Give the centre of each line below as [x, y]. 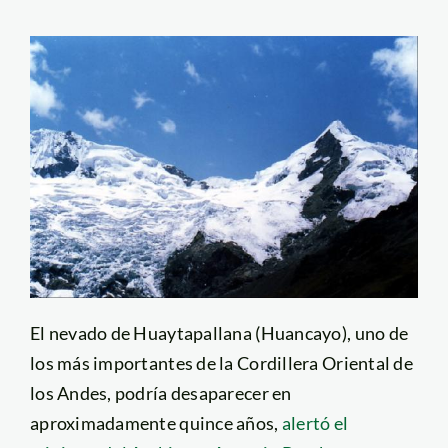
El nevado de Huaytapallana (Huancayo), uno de [219, 332]
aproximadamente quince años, [155, 422]
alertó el [315, 422]
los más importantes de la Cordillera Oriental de [221, 362]
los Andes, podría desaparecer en [160, 392]
